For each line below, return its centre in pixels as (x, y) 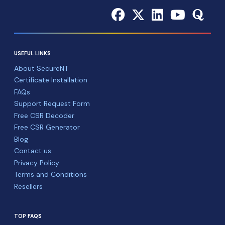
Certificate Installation (51, 80)
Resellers (28, 186)
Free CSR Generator (47, 127)
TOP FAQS (28, 216)
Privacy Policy (37, 162)
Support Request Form (52, 104)
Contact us (33, 151)
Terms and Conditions (50, 175)
